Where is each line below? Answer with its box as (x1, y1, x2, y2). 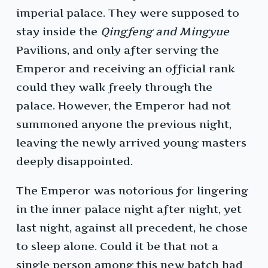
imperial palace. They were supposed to (16, 7, 239, 20)
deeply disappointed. (16, 155, 133, 168)
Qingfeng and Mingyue (100, 25, 229, 38)
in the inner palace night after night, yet (16, 203, 242, 216)
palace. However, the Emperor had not (16, 99, 231, 112)
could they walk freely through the (16, 81, 212, 94)
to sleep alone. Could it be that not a (16, 240, 218, 253)
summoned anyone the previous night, (16, 118, 232, 131)
